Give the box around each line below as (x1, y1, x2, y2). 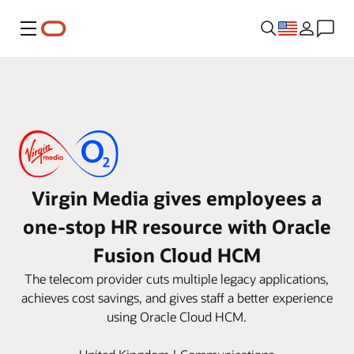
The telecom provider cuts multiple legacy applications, (24, 269, 330, 287)
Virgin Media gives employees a (32, 185, 322, 210)
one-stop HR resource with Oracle (22, 213, 331, 239)
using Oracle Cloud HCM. (107, 307, 247, 325)
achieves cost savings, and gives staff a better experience (21, 288, 333, 306)
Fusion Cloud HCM (92, 242, 261, 267)
